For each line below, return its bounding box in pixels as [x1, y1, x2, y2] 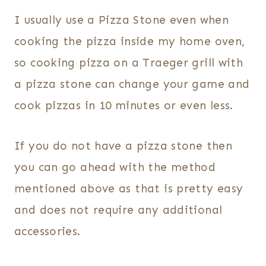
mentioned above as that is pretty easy [14, 182, 243, 196]
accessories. [14, 224, 81, 239]
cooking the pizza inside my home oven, [14, 34, 245, 49]
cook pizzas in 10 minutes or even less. [14, 99, 233, 113]
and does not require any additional [14, 203, 223, 217]
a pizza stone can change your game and [14, 77, 250, 91]
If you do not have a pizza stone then [14, 139, 233, 153]
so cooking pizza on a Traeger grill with [14, 56, 243, 70]
